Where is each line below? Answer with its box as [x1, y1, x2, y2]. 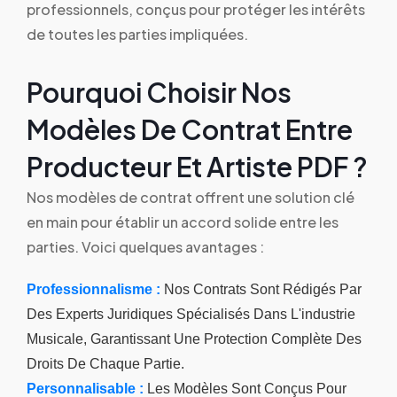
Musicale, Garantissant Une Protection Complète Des [27, 331, 362, 346]
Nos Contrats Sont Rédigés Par [160, 281, 362, 297]
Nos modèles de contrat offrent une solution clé [27, 187, 354, 206]
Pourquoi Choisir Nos [27, 74, 292, 109]
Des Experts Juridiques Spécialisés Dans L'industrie [27, 306, 355, 322]
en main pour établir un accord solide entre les [27, 212, 339, 231]
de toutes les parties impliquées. [27, 24, 248, 43]
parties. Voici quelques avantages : [27, 237, 264, 256]
